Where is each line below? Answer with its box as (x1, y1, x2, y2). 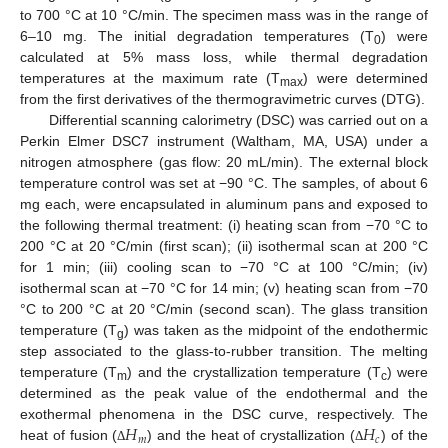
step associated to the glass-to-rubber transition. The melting (20, 343, 428, 360)
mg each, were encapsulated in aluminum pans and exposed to (20, 196, 428, 213)
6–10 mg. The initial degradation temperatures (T (20, 28, 374, 45)
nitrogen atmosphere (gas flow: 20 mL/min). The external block (20, 154, 428, 171)
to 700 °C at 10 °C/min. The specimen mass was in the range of (20, 7, 428, 24)
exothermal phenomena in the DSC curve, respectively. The (20, 406, 428, 423)
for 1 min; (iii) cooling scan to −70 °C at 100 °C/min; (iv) (20, 259, 428, 276)
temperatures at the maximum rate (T (20, 70, 281, 87)
